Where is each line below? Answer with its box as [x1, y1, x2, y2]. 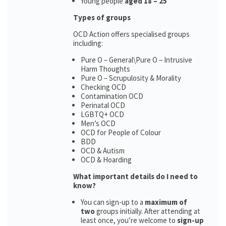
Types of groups [73, 13, 131, 22]
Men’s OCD [81, 119, 116, 128]
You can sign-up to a [81, 197, 145, 207]
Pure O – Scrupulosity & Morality [81, 73, 181, 83]
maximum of [145, 197, 187, 207]
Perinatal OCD [81, 100, 125, 110]
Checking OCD [81, 82, 126, 92]
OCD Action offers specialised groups [73, 29, 190, 39]
